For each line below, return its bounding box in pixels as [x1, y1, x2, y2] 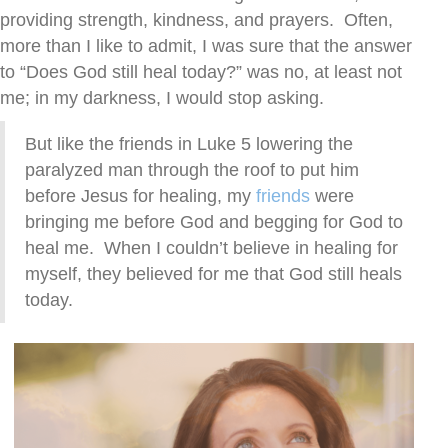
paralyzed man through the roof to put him [25, 160, 359, 181]
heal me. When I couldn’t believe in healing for [25, 238, 398, 259]
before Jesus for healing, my [25, 186, 256, 207]
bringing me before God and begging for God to [25, 212, 403, 233]
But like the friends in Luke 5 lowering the [25, 134, 353, 155]
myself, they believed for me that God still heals [25, 264, 402, 285]
